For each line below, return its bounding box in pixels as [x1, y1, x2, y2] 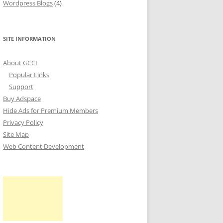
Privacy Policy [3, 118, 43, 127]
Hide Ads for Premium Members [3, 106, 98, 115]
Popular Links [9, 70, 49, 79]
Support [9, 82, 33, 91]
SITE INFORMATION [3, 35, 56, 42]
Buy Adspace [3, 94, 41, 103]
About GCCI [3, 58, 37, 67]
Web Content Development [3, 142, 84, 151]
